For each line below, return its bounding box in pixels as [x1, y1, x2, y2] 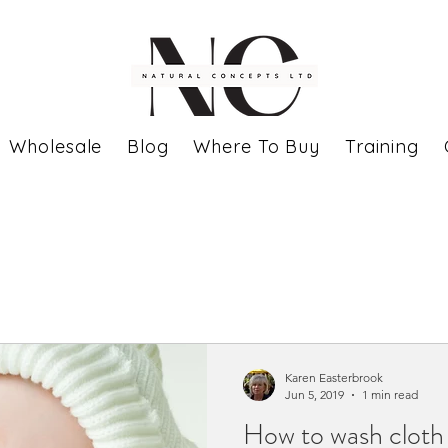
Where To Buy [193, 135, 321, 158]
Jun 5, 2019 [285, 387, 344, 402]
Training [344, 135, 420, 158]
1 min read [362, 387, 418, 402]
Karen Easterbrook [285, 370, 383, 385]
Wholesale [9, 135, 103, 158]
